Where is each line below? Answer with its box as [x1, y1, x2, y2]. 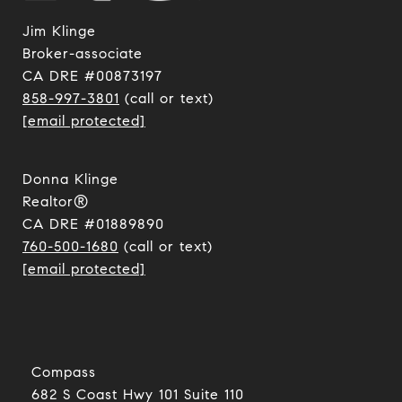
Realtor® [22, 193, 89, 211]
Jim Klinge [22, 22, 96, 40]
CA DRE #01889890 [22, 215, 164, 233]
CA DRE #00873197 [22, 67, 162, 85]
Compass [31, 363, 96, 381]
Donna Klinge [22, 170, 118, 188]
